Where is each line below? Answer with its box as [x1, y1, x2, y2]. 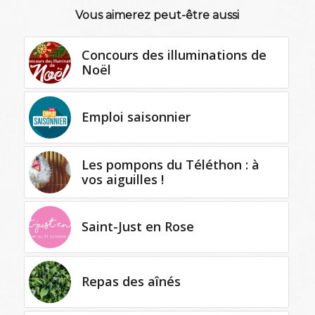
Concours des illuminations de [81, 46, 266, 63]
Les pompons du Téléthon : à [81, 155, 259, 173]
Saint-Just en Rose [81, 217, 194, 235]
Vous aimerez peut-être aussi [75, 8, 240, 22]
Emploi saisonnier [81, 108, 191, 125]
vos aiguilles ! [81, 170, 164, 188]
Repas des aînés [81, 272, 181, 290]
